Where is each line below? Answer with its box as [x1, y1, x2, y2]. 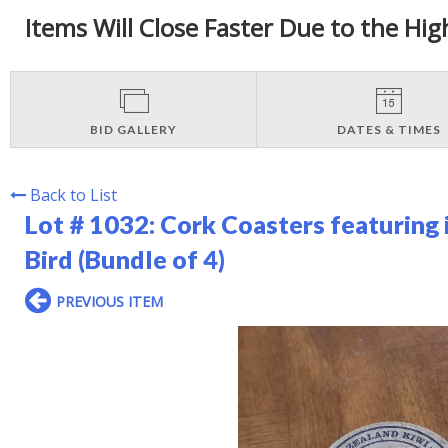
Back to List [30, 183, 117, 206]
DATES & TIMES [336, 121, 441, 137]
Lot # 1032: [25, 208, 160, 239]
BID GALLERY [90, 121, 178, 137]
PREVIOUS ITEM [56, 291, 163, 311]
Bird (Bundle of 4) [25, 243, 225, 274]
